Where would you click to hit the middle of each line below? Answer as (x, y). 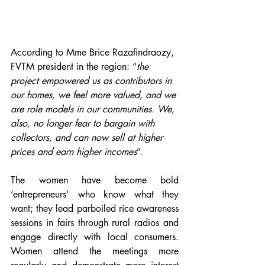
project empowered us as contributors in (93, 81)
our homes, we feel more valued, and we (95, 95)
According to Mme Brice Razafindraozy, (94, 53)
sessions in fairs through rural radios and (95, 223)
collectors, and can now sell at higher (88, 138)
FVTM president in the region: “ (74, 67)
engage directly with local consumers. (95, 237)
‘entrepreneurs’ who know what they (95, 195)
